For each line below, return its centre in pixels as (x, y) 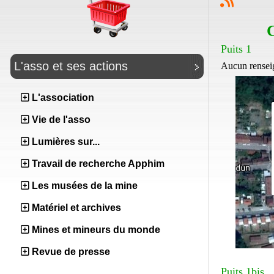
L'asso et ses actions (71, 66)
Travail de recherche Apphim (98, 164)
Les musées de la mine (85, 186)
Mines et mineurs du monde (96, 230)
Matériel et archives (76, 208)
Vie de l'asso (61, 120)
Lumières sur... (66, 142)
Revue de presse (71, 252)
